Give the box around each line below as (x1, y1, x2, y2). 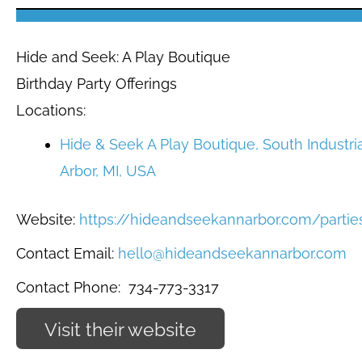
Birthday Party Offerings (16, 75, 177, 92)
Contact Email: (16, 245, 118, 262)
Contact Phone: (16, 279, 124, 296)
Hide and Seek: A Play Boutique (16, 48, 230, 65)
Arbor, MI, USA (60, 162, 156, 179)
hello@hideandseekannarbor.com (118, 245, 347, 262)
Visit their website (44, 318, 197, 341)
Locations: (16, 102, 86, 119)
